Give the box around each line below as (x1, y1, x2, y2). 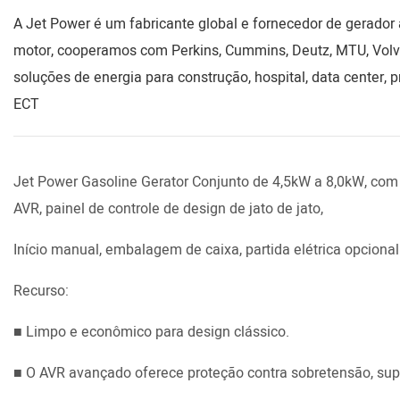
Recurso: (13, 279, 69, 302)
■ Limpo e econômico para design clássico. (13, 321, 289, 343)
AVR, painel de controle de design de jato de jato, (13, 197, 330, 220)
